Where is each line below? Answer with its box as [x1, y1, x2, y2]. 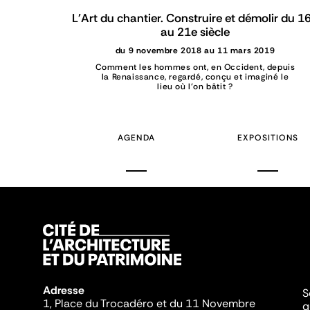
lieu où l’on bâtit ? [157, 81, 233, 93]
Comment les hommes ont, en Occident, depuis [95, 62, 295, 73]
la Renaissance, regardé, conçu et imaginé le [101, 71, 289, 83]
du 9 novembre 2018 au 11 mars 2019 [115, 45, 275, 57]
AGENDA [117, 132, 156, 144]
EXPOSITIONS [237, 132, 299, 144]
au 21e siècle [160, 24, 230, 40]
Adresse [43, 283, 87, 298]
